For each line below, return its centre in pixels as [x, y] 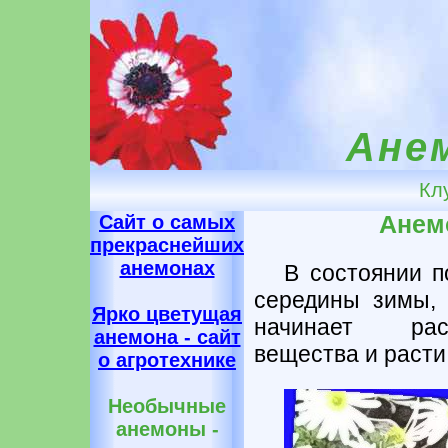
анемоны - [167, 429]
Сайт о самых [167, 222]
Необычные [167, 406]
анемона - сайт [167, 337]
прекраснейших [167, 245]
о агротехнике [167, 360]
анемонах [167, 268]
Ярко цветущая [167, 314]
